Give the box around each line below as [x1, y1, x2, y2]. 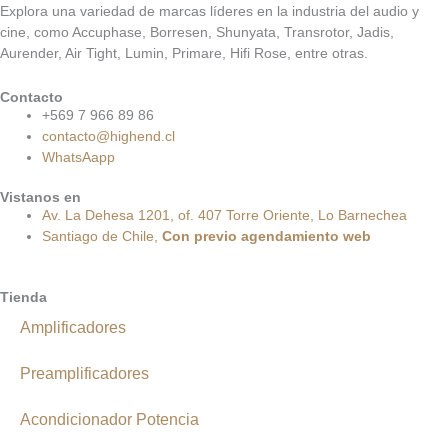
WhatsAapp [42, 148, 115, 165]
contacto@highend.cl [42, 127, 175, 144]
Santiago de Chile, [42, 227, 162, 244]
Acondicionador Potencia [20, 410, 199, 428]
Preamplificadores [20, 364, 149, 382]
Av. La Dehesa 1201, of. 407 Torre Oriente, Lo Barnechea [42, 206, 407, 223]
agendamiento [241, 227, 339, 244]
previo [194, 227, 237, 244]
